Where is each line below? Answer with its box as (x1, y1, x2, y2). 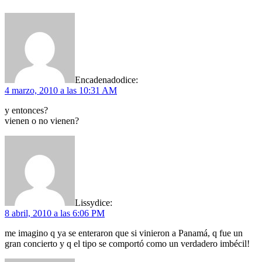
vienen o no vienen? (5, 115, 79, 126)
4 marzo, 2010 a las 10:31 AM (5, 85, 117, 95)
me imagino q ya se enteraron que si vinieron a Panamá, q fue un (5, 227, 243, 238)
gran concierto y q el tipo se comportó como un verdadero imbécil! (5, 238, 250, 249)
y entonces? (5, 105, 48, 115)
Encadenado (75, 74, 120, 85)
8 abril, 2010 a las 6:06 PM (5, 208, 105, 218)
